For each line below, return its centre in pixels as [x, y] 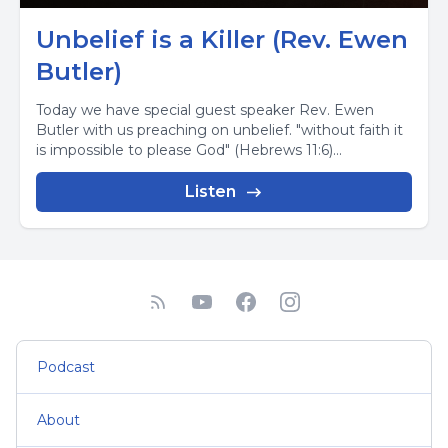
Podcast [66, 367]
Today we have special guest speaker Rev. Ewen [205, 110]
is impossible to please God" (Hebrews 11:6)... [189, 150]
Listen [210, 191]
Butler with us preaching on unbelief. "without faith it [219, 130]
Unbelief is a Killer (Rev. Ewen [222, 39]
